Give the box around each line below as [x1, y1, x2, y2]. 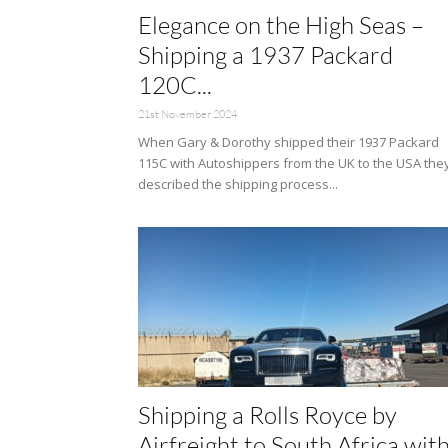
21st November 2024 [138, 107, 237, 121]
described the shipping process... [138, 175, 338, 193]
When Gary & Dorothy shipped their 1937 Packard [138, 133, 439, 151]
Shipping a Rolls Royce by [138, 400, 397, 430]
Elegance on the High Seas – [138, 10, 424, 40]
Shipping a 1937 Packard [138, 40, 393, 70]
